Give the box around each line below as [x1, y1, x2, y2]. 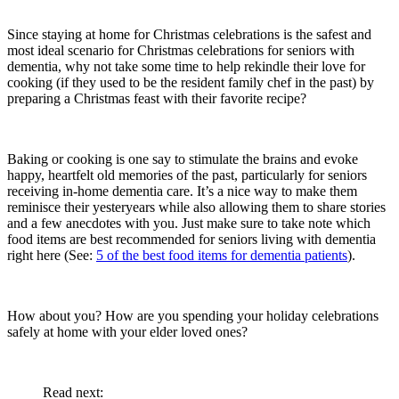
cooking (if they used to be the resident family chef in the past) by [7, 74, 374, 90]
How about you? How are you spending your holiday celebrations [7, 307, 379, 323]
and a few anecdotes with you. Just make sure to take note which [7, 215, 370, 231]
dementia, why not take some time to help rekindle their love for [7, 58, 365, 74]
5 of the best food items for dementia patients [96, 247, 347, 263]
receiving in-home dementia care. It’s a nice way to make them [7, 183, 357, 199]
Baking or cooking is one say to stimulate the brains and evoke [7, 151, 358, 167]
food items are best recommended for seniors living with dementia [7, 231, 376, 247]
